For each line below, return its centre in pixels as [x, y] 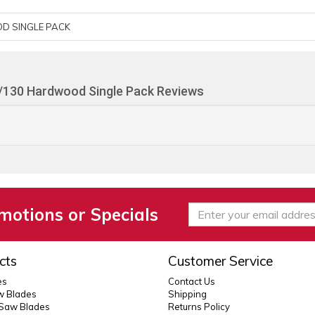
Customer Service [220, 261]
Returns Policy [199, 307]
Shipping [187, 294]
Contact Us [191, 281]
